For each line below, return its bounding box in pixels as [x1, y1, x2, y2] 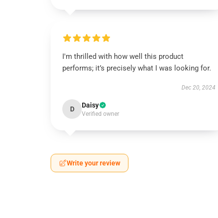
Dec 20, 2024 [181, 84, 216, 91]
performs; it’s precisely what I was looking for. [62, 64, 211, 73]
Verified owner [82, 110, 119, 117]
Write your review [67, 159, 120, 167]
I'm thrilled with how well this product [62, 52, 183, 61]
